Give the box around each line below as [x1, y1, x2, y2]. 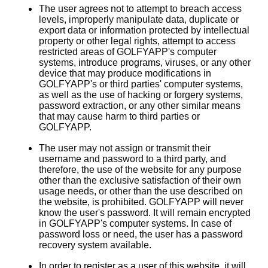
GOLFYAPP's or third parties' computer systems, [39, 79, 243, 89]
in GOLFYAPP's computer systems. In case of [39, 218, 232, 229]
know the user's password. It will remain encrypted [39, 208, 251, 218]
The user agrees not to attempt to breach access [39, 4, 242, 14]
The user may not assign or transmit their [39, 143, 211, 153]
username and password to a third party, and [39, 154, 226, 164]
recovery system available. [39, 240, 151, 250]
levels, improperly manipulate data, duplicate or [39, 14, 239, 25]
